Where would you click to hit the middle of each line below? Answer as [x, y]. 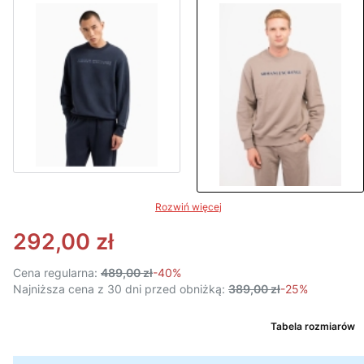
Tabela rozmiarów [313, 326]
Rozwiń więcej [188, 207]
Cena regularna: [55, 273]
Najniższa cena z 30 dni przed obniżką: [119, 289]
